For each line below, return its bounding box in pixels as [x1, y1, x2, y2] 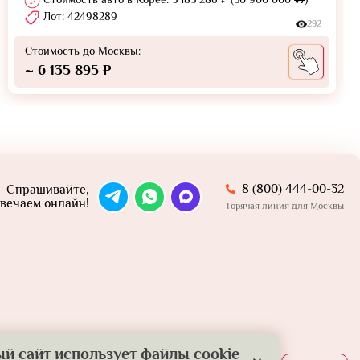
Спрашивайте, [6, 182, 89, 197]
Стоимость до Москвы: [25, 43, 141, 57]
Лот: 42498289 [40, 9, 117, 22]
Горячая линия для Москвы [227, 200, 344, 211]
